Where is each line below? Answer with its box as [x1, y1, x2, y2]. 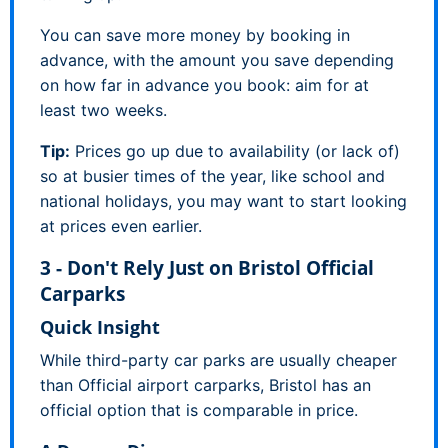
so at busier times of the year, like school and [40, 165, 385, 186]
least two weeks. [40, 99, 167, 120]
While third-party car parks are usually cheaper [40, 349, 397, 370]
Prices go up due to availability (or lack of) [70, 140, 400, 161]
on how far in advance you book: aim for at [40, 74, 369, 95]
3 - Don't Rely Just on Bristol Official [40, 254, 374, 281]
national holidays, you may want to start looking [40, 190, 407, 211]
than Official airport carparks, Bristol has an [40, 374, 371, 395]
